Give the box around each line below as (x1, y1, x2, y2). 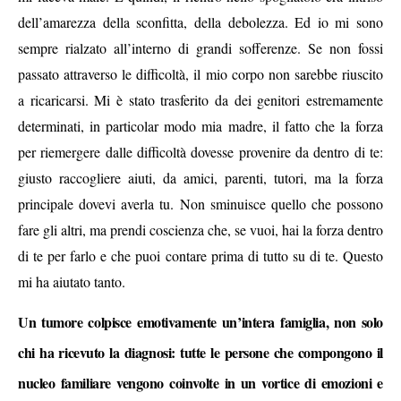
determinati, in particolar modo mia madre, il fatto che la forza (18, 116, 383, 136)
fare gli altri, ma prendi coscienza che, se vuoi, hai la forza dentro (18, 220, 383, 240)
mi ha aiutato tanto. (18, 272, 125, 292)
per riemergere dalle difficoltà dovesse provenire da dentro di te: (18, 142, 383, 162)
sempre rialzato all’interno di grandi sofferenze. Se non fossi (18, 38, 383, 58)
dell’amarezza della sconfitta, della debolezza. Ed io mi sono (18, 13, 383, 32)
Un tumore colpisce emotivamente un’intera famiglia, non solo (18, 311, 383, 333)
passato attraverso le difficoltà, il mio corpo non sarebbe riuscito (18, 64, 383, 84)
